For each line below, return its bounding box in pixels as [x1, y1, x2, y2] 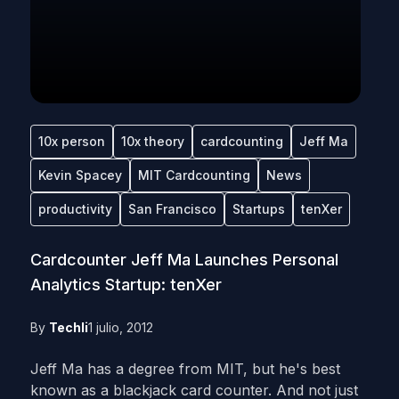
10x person [37, 134, 105, 149]
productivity [37, 201, 112, 216]
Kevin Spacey [37, 167, 122, 183]
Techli [48, 320, 88, 335]
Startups [232, 201, 285, 216]
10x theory [120, 134, 184, 149]
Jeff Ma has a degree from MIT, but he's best [29, 360, 340, 378]
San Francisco [127, 201, 216, 216]
